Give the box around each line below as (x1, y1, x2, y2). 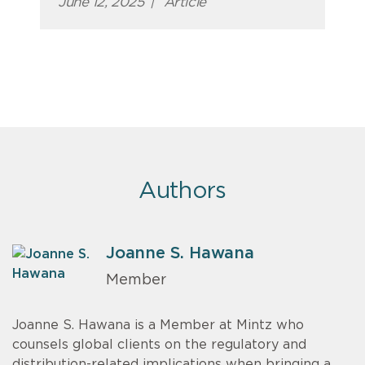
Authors (138, 180, 227, 204)
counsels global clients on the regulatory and (12, 337, 306, 351)
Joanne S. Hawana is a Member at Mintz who (12, 318, 304, 332)
